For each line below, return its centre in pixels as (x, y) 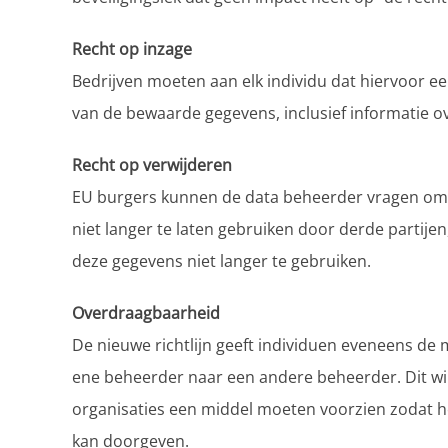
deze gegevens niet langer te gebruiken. (221, 261)
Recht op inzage (132, 49)
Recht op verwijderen (152, 165)
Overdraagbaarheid (146, 313)
